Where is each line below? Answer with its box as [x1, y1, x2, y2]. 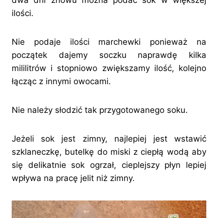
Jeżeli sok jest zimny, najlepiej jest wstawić [12, 134, 206, 144]
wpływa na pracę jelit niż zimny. [12, 173, 135, 183]
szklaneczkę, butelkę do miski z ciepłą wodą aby [12, 147, 206, 157]
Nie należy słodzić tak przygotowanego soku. [12, 105, 188, 115]
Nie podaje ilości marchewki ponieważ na [12, 37, 206, 47]
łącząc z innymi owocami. [12, 76, 111, 87]
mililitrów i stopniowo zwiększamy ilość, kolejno [12, 63, 206, 73]
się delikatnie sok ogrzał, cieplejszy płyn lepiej [12, 160, 206, 170]
